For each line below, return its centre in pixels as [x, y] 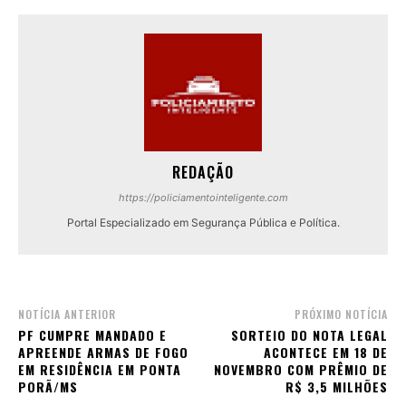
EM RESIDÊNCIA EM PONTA [100, 370]
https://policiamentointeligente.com [203, 198]
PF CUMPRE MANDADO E [92, 335]
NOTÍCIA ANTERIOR [67, 314]
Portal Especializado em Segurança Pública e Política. [203, 223]
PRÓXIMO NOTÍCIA [341, 314]
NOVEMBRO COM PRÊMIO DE [300, 370]
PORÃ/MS [48, 387]
